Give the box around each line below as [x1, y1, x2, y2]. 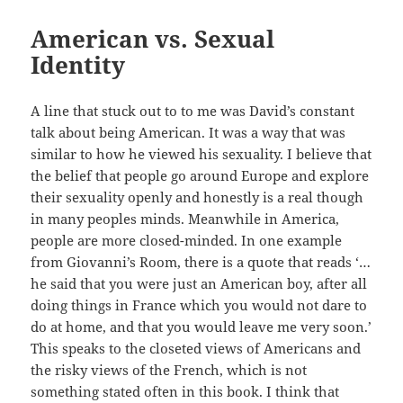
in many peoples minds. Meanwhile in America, [31, 209, 340, 228]
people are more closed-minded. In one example [31, 230, 343, 249]
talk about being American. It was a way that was [31, 122, 346, 141]
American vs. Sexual [31, 22, 275, 55]
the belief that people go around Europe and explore [31, 166, 370, 184]
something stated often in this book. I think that [31, 381, 340, 400]
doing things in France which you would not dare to [31, 295, 368, 314]
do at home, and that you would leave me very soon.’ [31, 317, 372, 336]
